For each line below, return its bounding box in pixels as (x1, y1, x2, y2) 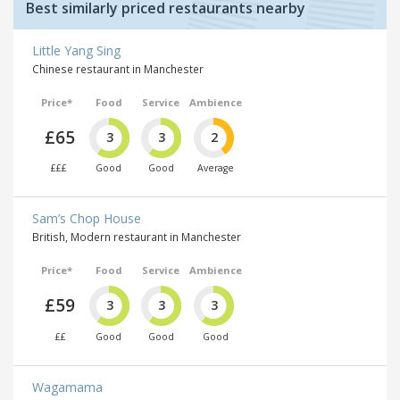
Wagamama (32, 378, 103, 396)
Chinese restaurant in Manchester (32, 61, 204, 76)
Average (196, 162, 234, 175)
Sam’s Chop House (32, 210, 141, 228)
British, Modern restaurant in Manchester (32, 229, 241, 245)
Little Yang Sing (32, 41, 121, 59)
